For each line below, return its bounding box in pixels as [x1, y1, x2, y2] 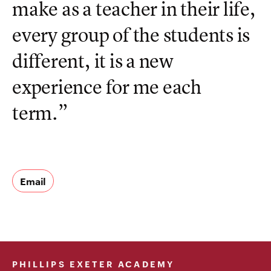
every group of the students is [12, 23, 250, 48]
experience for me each [12, 75, 202, 100]
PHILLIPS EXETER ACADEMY [12, 258, 174, 270]
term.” [12, 101, 68, 126]
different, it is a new [12, 49, 174, 74]
